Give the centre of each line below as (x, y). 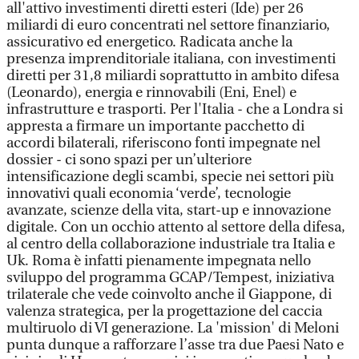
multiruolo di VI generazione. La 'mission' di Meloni (173, 328)
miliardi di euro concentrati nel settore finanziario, (168, 25)
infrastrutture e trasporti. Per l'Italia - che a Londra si (175, 109)
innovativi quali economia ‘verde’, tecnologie (149, 194)
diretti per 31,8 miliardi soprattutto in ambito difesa (173, 76)
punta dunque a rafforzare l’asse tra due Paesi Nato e (175, 345)
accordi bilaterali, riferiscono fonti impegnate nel (163, 143)
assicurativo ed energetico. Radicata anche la (149, 42)
